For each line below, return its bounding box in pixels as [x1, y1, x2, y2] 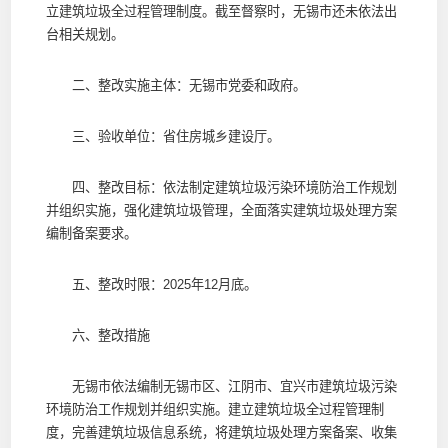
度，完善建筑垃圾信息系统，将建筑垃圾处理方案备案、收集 [45, 424, 397, 440]
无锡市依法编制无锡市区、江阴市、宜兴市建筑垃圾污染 [45, 378, 397, 394]
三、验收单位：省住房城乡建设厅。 [45, 128, 280, 144]
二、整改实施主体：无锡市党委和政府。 [45, 77, 306, 93]
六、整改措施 [45, 327, 150, 343]
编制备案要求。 [45, 225, 137, 241]
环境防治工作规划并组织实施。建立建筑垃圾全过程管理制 [45, 401, 384, 417]
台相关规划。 [45, 26, 124, 42]
